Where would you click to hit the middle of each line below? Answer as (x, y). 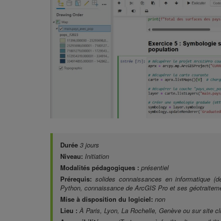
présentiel (155, 168)
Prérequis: (78, 179)
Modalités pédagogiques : (100, 168)
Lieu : (69, 211)
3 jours (90, 145)
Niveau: (73, 156)
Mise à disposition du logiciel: (108, 199)
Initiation (97, 156)
